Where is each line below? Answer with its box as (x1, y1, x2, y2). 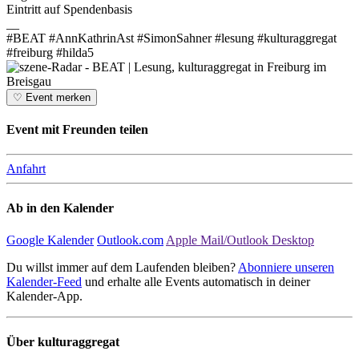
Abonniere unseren (238, 260, 334, 274)
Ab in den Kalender (6, 201, 114, 216)
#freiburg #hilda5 (6, 45, 94, 59)
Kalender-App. (6, 288, 83, 303)
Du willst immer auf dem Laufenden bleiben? (6, 260, 238, 274)
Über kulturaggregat (6, 334, 119, 349)
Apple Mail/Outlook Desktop (166, 232, 314, 247)
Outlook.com (97, 232, 163, 247)
